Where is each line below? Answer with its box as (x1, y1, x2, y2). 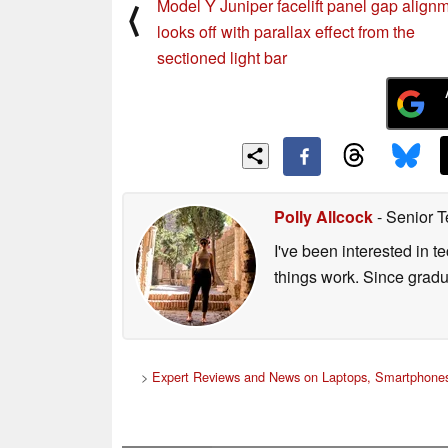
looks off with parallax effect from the (157, 19, 415, 43)
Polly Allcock (274, 204, 373, 228)
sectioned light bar (157, 45, 287, 69)
